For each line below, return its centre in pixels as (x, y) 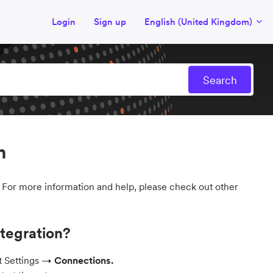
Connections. (84, 261)
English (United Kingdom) (200, 22)
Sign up (110, 22)
